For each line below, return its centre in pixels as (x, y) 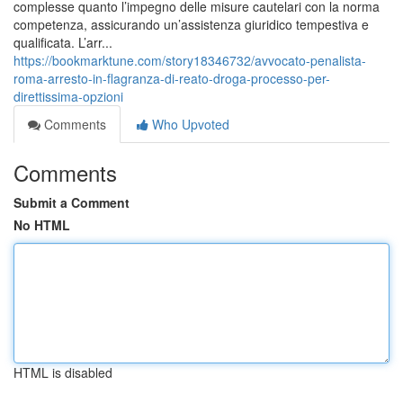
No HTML (42, 225)
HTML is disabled (63, 372)
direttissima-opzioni (68, 96)
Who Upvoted (189, 124)
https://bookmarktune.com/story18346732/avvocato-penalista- (190, 60)
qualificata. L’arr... (63, 42)
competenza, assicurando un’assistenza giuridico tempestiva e (191, 24)
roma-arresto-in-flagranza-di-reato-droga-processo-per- (172, 78)
